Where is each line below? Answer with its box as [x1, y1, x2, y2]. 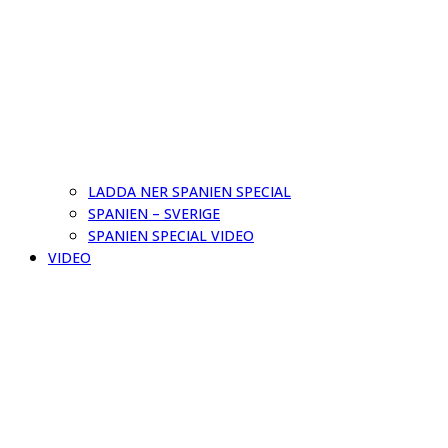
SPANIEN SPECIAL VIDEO [88, 226, 254, 245]
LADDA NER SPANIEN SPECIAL [88, 182, 291, 201]
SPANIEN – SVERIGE [88, 204, 220, 223]
